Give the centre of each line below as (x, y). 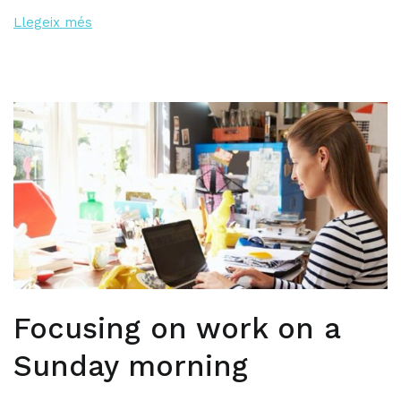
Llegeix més (53, 23)
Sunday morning (131, 366)
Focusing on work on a (177, 328)
